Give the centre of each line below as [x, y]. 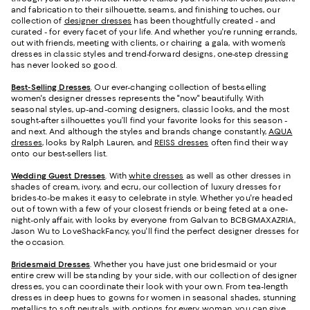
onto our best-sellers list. [59, 154]
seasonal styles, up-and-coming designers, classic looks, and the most [151, 110]
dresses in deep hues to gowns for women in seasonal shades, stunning [154, 298]
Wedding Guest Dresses [58, 176]
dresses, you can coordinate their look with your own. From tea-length [150, 287]
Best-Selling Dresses [51, 88]
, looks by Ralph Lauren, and [98, 143]
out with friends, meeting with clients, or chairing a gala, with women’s [148, 43]
